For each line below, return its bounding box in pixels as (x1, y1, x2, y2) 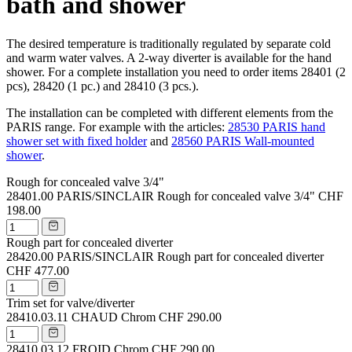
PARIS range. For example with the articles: (6, 119, 228, 134)
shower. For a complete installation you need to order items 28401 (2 (6, 64, 346, 79)
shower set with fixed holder (6, 134, 147, 148)
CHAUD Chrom (71, 310, 156, 324)
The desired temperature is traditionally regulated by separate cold (6, 36, 331, 50)
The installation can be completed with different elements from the (6, 105, 333, 119)
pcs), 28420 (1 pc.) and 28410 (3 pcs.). (6, 79, 199, 93)
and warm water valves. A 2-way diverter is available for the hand (6, 50, 332, 64)
